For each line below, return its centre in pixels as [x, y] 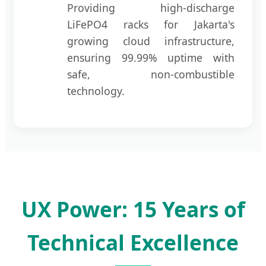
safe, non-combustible [151, 75]
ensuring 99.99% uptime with [151, 58]
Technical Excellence [133, 242]
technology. [96, 91]
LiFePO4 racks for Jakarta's [151, 25]
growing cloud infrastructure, [151, 41]
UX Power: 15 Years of [133, 209]
